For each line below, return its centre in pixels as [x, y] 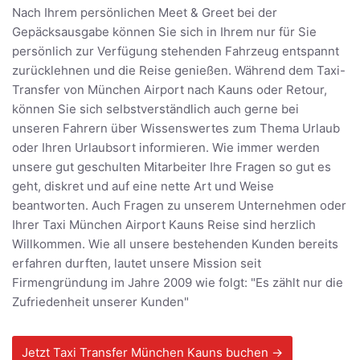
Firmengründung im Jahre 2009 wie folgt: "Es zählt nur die [178, 283]
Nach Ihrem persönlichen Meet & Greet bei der [145, 13]
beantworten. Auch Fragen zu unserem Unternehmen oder [179, 206]
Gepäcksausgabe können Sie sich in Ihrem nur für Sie [164, 32]
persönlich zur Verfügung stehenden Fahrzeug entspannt [176, 51]
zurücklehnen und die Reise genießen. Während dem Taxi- [179, 71]
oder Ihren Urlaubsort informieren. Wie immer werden [166, 148]
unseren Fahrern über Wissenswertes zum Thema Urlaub [176, 129]
